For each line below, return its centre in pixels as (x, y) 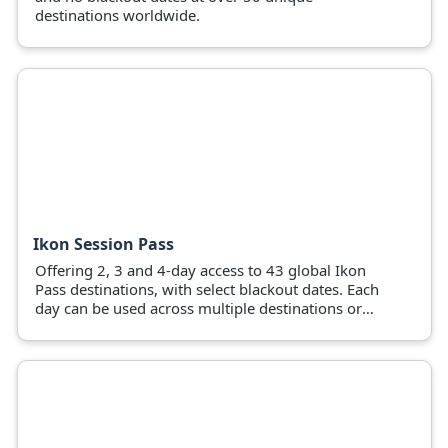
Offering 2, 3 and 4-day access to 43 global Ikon (200, 269)
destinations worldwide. (117, 15)
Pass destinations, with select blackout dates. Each (207, 288)
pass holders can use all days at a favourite (182, 326)
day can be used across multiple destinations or (198, 307)
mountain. (70, 345)
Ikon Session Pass (103, 243)
